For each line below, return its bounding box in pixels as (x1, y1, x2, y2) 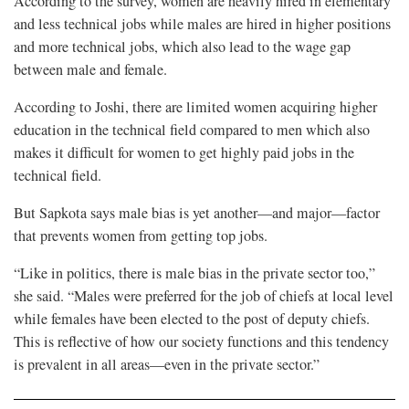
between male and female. (14, 58, 167, 79)
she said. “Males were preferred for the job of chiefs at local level (14, 285, 393, 306)
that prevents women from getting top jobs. (14, 225, 267, 246)
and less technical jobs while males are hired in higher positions (14, 13, 391, 34)
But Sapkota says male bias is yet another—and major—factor (14, 202, 380, 223)
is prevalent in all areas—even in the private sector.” (14, 353, 320, 374)
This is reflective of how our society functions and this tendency (14, 330, 389, 351)
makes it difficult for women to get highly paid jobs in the (14, 142, 354, 163)
